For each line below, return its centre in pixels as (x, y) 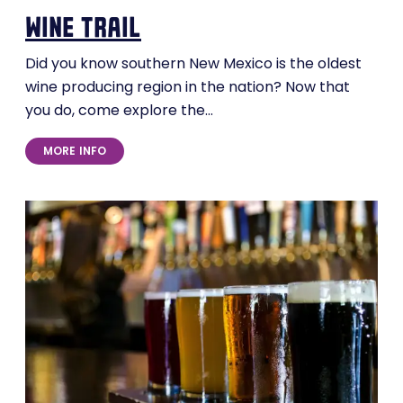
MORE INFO (75, 152)
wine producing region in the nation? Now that (188, 89)
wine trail (83, 28)
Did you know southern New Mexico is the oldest (193, 65)
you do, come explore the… (119, 112)
